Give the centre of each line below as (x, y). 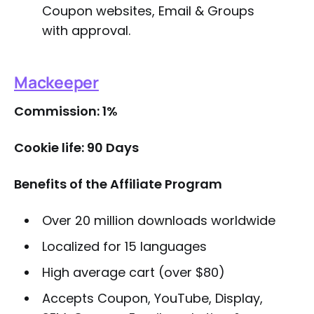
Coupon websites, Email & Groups (148, 11)
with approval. (86, 30)
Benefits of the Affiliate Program (118, 184)
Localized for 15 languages (124, 246)
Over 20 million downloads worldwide (158, 220)
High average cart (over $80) (133, 272)
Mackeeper (56, 82)
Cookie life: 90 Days (76, 148)
